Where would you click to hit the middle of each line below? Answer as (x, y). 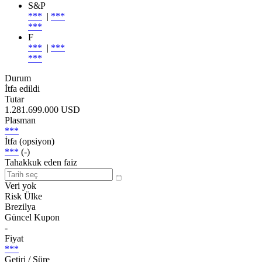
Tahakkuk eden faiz (41, 162)
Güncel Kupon (32, 217)
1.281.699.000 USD (42, 109)
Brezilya (20, 206)
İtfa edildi (22, 88)
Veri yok (20, 185)
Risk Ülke (23, 196)
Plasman (20, 120)
